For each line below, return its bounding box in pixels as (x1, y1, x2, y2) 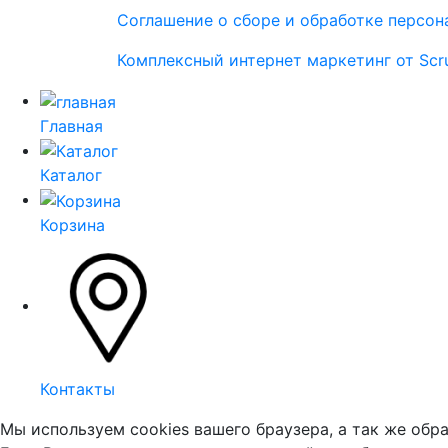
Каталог (40, 165, 102, 186)
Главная (40, 115, 103, 136)
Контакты (40, 378, 115, 399)
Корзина (40, 214, 105, 235)
